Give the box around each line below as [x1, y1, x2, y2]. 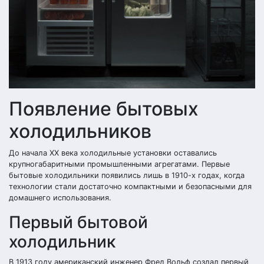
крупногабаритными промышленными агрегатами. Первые [9, 160, 230, 169]
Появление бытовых [9, 97, 199, 120]
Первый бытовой [9, 212, 148, 232]
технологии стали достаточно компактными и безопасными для [9, 182, 252, 191]
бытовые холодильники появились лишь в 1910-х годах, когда [9, 171, 245, 180]
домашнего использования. [9, 193, 111, 202]
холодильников [9, 120, 151, 143]
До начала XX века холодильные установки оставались [9, 148, 217, 157]
